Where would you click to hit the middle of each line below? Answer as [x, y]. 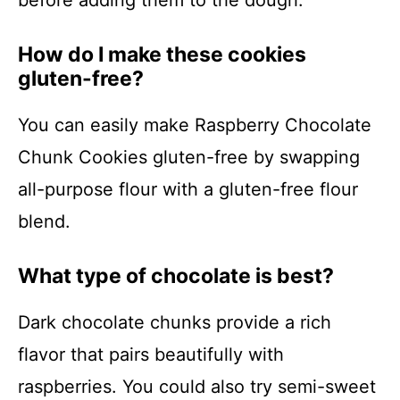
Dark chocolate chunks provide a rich [175, 322]
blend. [44, 221]
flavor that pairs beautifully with [151, 354]
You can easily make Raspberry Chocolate [195, 125]
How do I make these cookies [162, 54]
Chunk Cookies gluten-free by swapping [189, 157]
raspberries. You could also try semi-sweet [197, 387]
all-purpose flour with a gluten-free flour [188, 189]
